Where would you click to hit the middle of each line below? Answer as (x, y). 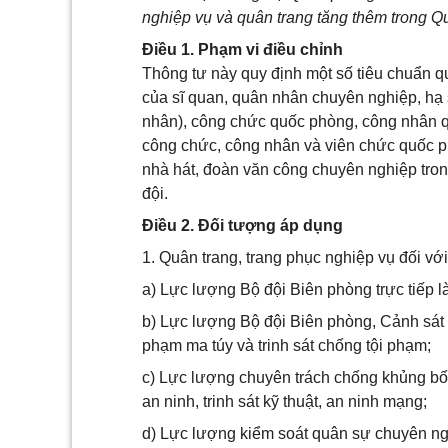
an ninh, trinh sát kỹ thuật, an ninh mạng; (284, 401)
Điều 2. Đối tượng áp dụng (242, 225)
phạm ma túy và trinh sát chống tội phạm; (286, 345)
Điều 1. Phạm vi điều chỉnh (242, 49)
